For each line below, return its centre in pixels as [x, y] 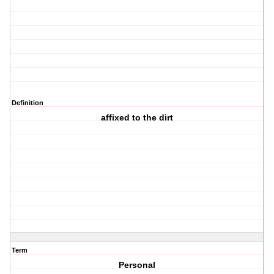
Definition [28, 103]
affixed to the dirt [137, 118]
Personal [137, 265]
